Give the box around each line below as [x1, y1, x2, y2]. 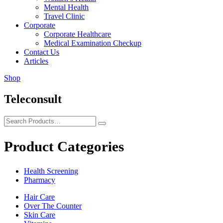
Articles [24, 57, 48, 65]
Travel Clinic [44, 12, 85, 20]
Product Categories [4, 138, 124, 154]
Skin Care [24, 210, 55, 219]
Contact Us [24, 48, 59, 56]
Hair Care [24, 192, 55, 201]
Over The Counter [24, 201, 82, 210]
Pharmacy [24, 175, 55, 184]
